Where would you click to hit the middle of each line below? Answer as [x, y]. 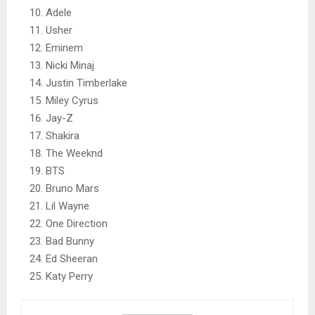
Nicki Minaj [70, 66]
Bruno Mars [72, 189]
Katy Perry [69, 277]
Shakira [63, 136]
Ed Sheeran [72, 259]
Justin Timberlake [86, 83]
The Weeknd [74, 154]
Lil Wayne [67, 206]
